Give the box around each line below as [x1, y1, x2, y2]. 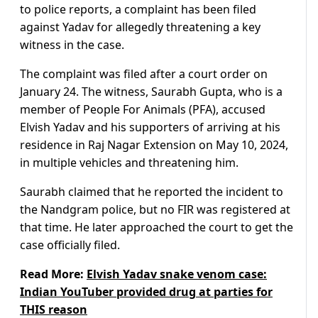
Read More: [20, 266, 87, 283]
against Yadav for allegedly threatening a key [20, 19, 261, 35]
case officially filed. [20, 237, 120, 253]
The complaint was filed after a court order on [20, 66, 268, 82]
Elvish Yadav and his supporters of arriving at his [20, 119, 280, 136]
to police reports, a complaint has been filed [20, 1, 256, 18]
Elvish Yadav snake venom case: [87, 266, 267, 283]
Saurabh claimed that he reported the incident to [20, 184, 283, 200]
